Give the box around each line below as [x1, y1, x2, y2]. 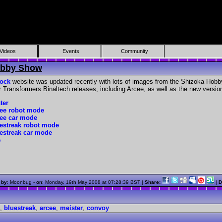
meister [60, 204, 83, 212]
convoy [87, 204, 109, 212]
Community [120, 48, 148, 54]
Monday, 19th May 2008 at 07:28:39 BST [45, 179, 140, 185]
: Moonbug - [7, 179, 36, 185]
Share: [145, 179, 162, 185]
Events [62, 48, 80, 54]
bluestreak [4, 204, 36, 212]
